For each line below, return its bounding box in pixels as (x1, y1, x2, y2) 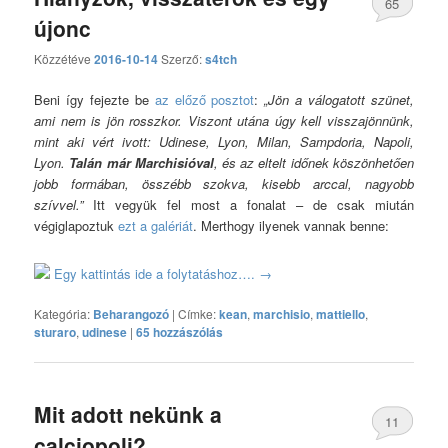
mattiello (316, 304, 366, 323)
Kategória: (34, 304, 91, 322)
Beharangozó (93, 304, 170, 323)
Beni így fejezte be (34, 90, 155, 110)
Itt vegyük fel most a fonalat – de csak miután (83, 195, 414, 215)
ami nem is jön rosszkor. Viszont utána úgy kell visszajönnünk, (34, 111, 414, 131)
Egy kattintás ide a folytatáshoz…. (54, 263, 260, 283)
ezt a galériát (118, 216, 194, 236)
